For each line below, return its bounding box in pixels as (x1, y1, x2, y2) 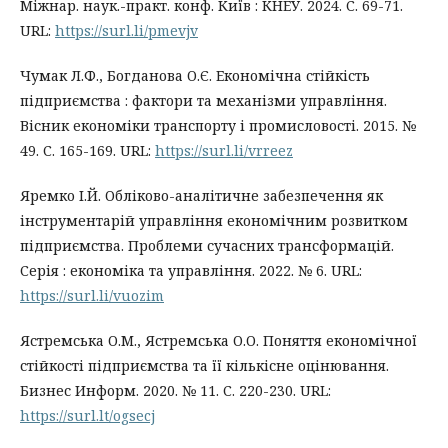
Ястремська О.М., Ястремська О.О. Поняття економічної (20, 330, 417, 350)
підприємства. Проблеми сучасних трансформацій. (20, 235, 394, 255)
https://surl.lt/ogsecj (20, 405, 155, 425)
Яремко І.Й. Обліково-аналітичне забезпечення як (20, 185, 383, 205)
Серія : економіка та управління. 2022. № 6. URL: (20, 260, 362, 280)
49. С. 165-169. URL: (20, 140, 155, 160)
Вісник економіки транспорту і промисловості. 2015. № (20, 115, 416, 135)
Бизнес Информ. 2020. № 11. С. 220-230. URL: (20, 380, 331, 400)
